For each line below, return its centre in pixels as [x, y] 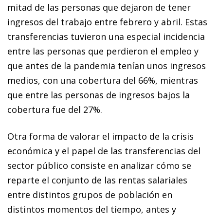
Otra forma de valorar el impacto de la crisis [100, 136]
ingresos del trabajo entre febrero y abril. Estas [107, 22]
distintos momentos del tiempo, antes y [92, 209]
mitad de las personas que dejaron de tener [99, 7]
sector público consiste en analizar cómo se [99, 165]
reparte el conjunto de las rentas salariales [97, 180]
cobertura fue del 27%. [55, 109]
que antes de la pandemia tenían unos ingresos [107, 65]
